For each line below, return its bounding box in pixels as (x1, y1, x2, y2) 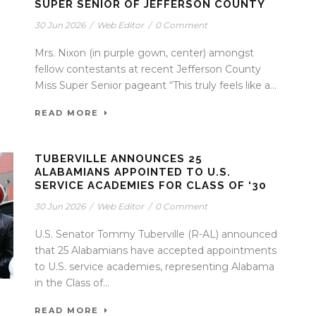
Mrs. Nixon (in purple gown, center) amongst (35, 46, 254, 59)
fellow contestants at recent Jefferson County (35, 62, 261, 75)
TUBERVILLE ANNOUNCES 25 (35, 152, 202, 165)
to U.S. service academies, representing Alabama (35, 260, 274, 273)
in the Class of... (35, 276, 109, 289)
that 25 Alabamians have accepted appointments (35, 243, 276, 257)
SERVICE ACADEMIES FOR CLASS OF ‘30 (35, 178, 267, 192)
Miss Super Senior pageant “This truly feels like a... (35, 78, 276, 92)
